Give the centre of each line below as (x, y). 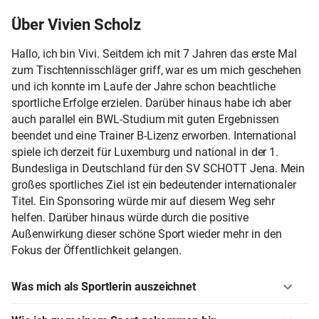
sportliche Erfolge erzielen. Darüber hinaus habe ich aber (152, 103)
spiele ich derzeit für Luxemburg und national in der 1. (145, 152)
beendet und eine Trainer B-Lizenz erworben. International (154, 135)
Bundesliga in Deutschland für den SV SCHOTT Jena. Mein (158, 168)
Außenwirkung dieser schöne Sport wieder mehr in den (147, 234)
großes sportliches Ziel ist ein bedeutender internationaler (154, 184)
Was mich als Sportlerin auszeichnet (104, 286)
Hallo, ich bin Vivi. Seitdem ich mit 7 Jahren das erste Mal (155, 53)
